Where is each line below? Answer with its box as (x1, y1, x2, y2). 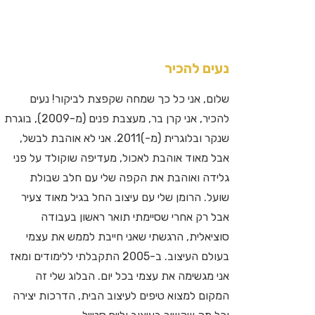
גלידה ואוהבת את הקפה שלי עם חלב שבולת (30, 171, 229, 184)
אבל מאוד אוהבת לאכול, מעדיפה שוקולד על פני (13, 151, 229, 165)
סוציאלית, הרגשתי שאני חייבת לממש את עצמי (26, 230, 229, 243)
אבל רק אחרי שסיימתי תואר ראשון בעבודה (41, 210, 229, 224)
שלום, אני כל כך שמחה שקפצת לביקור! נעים (30, 92, 229, 105)
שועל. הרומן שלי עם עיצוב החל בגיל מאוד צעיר (21, 191, 229, 204)
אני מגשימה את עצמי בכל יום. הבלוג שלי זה (35, 269, 229, 283)
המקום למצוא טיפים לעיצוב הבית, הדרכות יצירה (13, 289, 229, 302)
